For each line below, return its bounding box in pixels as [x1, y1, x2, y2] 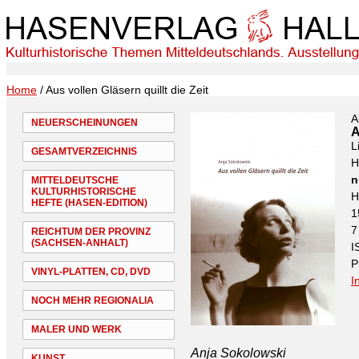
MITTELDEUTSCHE [31, 175, 119, 186]
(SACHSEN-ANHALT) [31, 237, 128, 248]
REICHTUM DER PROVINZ [31, 226, 151, 237]
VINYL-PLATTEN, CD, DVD [31, 266, 151, 277]
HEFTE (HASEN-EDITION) [31, 197, 147, 208]
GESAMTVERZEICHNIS [31, 146, 137, 157]
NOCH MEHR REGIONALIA [31, 295, 154, 306]
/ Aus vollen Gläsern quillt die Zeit [37, 83, 208, 96]
